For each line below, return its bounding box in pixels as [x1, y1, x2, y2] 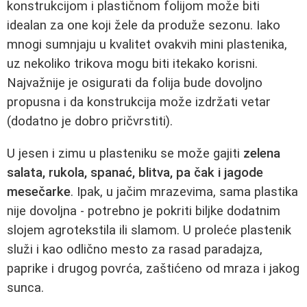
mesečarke [7, 184, 71, 199]
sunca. [7, 280, 44, 295]
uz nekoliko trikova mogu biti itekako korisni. [7, 56, 258, 72]
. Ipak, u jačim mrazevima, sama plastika [71, 184, 298, 199]
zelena [243, 145, 280, 161]
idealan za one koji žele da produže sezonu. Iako [7, 18, 280, 34]
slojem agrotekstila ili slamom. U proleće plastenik [7, 222, 291, 238]
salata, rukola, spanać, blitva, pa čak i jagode [7, 164, 263, 180]
